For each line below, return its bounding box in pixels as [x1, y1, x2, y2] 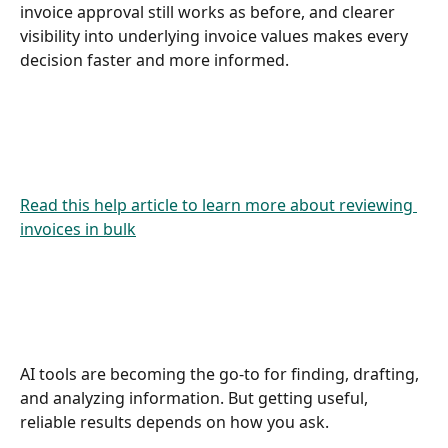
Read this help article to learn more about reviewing [20, 193, 417, 216]
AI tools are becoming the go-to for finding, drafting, [20, 363, 423, 386]
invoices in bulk [20, 217, 136, 240]
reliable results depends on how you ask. [20, 411, 329, 434]
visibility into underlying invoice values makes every [20, 24, 412, 47]
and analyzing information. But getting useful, [20, 387, 372, 410]
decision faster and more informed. [20, 48, 293, 71]
